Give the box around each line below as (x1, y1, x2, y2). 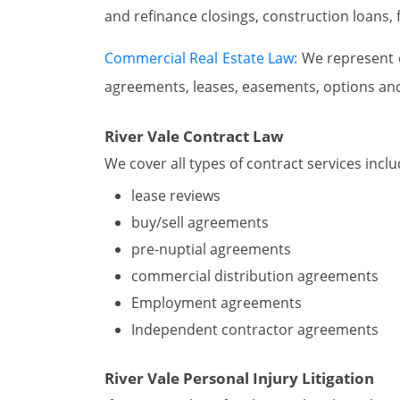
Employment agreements (131, 292, 302, 312)
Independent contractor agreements (131, 319, 379, 339)
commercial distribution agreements (131, 265, 379, 286)
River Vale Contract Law (104, 125, 284, 146)
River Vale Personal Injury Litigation (104, 367, 374, 388)
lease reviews (131, 185, 221, 205)
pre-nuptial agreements (131, 238, 291, 259)
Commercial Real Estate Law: (104, 47, 298, 68)
